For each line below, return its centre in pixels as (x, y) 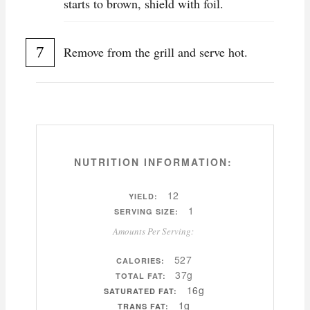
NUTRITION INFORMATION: (153, 162)
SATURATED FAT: (140, 291)
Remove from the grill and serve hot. (156, 52)
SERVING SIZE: (146, 212)
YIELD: (144, 197)
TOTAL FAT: (140, 276)
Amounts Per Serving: (153, 231)
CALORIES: (140, 261)
